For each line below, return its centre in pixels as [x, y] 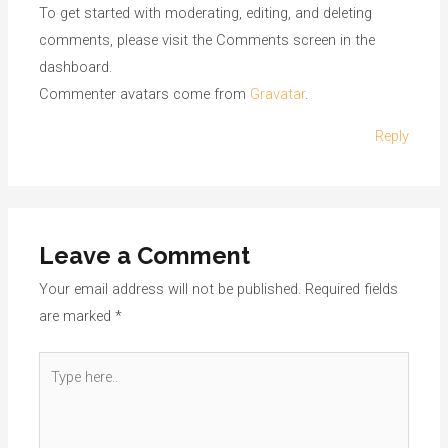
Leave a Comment [145, 256]
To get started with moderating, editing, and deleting [206, 13]
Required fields [352, 289]
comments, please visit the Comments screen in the [207, 40]
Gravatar [278, 94]
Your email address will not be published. [170, 289]
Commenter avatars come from [145, 94]
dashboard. [76, 67]
